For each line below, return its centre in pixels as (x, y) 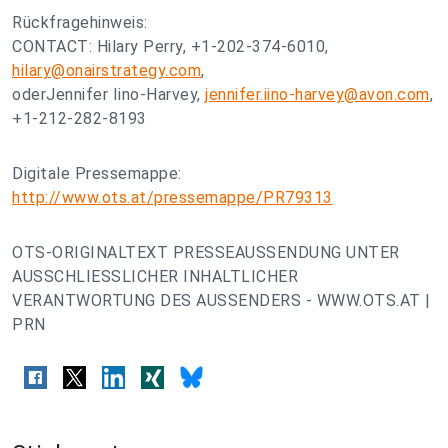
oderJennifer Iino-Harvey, (108, 94)
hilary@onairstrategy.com (106, 70)
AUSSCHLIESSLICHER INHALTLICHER (155, 276)
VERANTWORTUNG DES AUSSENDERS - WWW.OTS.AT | (221, 300)
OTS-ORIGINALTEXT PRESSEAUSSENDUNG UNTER (206, 252)
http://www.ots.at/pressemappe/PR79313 (172, 197)
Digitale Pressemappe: (97, 173)
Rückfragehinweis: (80, 22)
